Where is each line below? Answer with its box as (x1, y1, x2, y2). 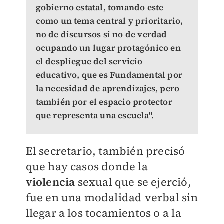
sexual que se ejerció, (77, 174, 191, 189)
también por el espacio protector (35, 96, 172, 108)
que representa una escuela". (35, 109, 154, 121)
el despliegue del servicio (35, 55, 143, 67)
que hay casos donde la (25, 159, 148, 174)
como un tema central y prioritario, (35, 15, 183, 27)
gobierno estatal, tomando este (35, 1, 164, 13)
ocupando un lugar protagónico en (35, 42, 181, 54)
